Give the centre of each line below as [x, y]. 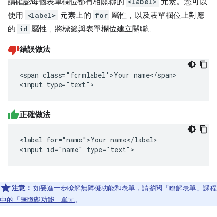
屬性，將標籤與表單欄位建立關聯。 [93, 29]
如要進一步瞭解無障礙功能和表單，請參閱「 [101, 188]
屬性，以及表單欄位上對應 [157, 15]
